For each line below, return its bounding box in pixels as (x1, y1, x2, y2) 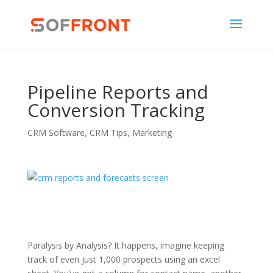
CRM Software (27, 127, 85, 138)
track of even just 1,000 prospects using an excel (27, 253, 220, 265)
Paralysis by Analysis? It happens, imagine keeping (27, 239, 224, 251)
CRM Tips (89, 127, 127, 138)
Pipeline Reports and (27, 79, 208, 104)
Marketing (132, 127, 172, 138)
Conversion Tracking (27, 97, 205, 122)
